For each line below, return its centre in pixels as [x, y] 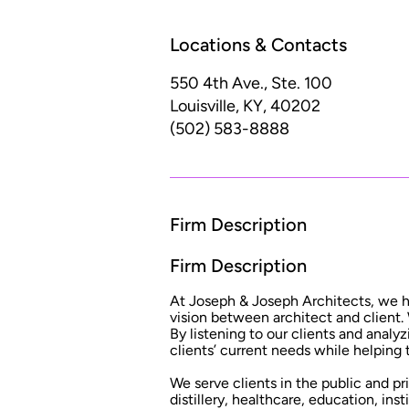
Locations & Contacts [258, 45]
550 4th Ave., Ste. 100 [251, 84]
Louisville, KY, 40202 [245, 106]
